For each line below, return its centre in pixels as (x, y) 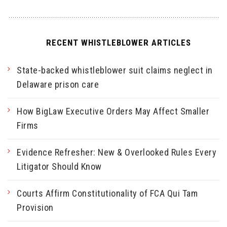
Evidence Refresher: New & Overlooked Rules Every (117, 153)
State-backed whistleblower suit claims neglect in (115, 70)
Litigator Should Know (59, 167)
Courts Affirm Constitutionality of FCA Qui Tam (107, 194)
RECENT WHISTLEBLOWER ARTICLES (119, 43)
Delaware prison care (58, 85)
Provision (35, 208)
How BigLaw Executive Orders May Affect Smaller (113, 111)
